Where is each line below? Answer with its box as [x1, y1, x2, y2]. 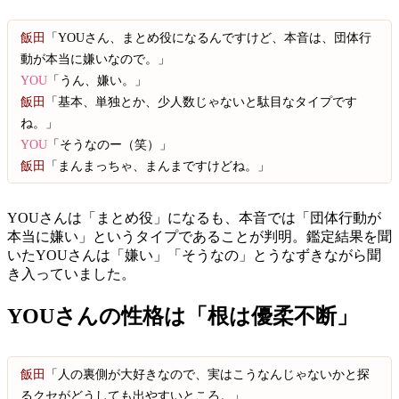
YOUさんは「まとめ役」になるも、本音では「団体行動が [7, 210, 381, 226]
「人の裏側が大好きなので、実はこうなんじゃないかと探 [45, 367, 370, 382]
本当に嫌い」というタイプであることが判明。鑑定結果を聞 [7, 229, 392, 245]
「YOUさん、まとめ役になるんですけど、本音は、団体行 [45, 30, 372, 45]
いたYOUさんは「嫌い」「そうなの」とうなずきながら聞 [7, 248, 381, 264]
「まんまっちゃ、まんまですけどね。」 [45, 159, 271, 174]
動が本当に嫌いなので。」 [20, 52, 171, 67]
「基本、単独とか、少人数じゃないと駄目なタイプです [45, 94, 358, 110]
